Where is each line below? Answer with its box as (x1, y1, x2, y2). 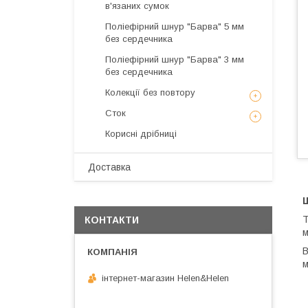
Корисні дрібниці (105, 129, 177, 139)
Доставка (88, 162, 131, 173)
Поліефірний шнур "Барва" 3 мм (105, 54, 244, 65)
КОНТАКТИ (85, 214, 139, 225)
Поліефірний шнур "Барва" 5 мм (105, 21, 244, 32)
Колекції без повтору (105, 87, 195, 98)
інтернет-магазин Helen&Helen (102, 272, 229, 283)
